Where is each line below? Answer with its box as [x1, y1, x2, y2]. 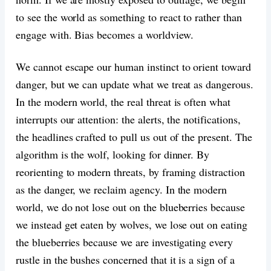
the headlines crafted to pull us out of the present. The [16, 129, 252, 144]
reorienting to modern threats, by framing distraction [16, 164, 245, 179]
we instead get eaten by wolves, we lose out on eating [16, 217, 247, 232]
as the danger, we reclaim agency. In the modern [16, 181, 227, 197]
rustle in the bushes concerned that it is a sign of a [16, 252, 235, 267]
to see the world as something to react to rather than [16, 9, 242, 24]
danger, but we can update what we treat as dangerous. [16, 76, 253, 91]
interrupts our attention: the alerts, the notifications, [16, 111, 241, 126]
